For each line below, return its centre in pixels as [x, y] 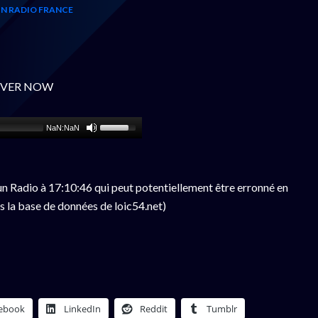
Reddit [154, 309]
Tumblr [222, 309]
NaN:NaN [63, 128]
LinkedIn [82, 309]
